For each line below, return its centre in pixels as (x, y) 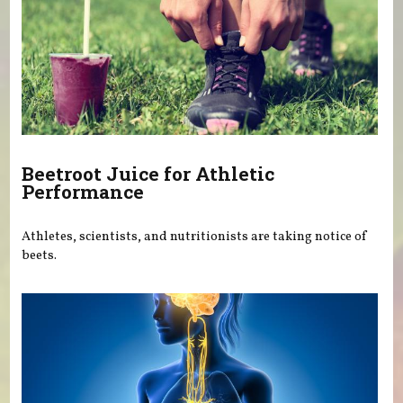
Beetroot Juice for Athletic (148, 174)
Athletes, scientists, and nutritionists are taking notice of (195, 236)
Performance (83, 192)
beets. (40, 255)
